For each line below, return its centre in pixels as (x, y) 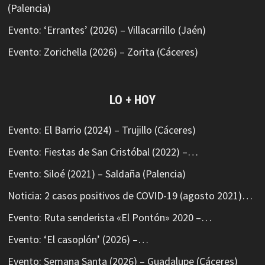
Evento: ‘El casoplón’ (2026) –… (78, 240)
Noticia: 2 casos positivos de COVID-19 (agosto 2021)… (130, 196)
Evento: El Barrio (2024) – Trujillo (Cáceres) (101, 130)
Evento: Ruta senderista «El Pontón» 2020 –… (109, 218)
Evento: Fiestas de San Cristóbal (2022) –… (103, 152)
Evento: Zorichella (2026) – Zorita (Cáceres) (103, 52)
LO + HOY (132, 100)
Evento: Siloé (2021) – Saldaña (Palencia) (96, 174)
